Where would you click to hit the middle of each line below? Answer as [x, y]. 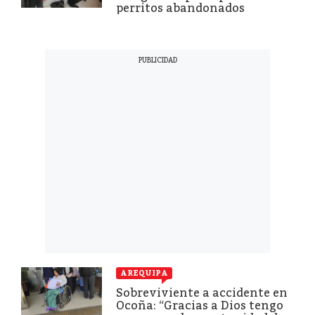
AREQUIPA [144, 273]
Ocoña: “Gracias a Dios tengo [200, 305]
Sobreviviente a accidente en [202, 292]
